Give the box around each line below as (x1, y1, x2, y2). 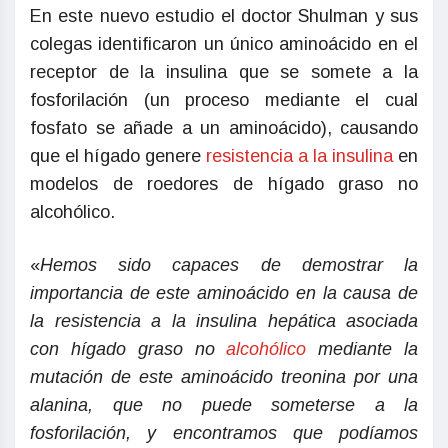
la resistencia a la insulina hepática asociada (30, 311, 418, 332)
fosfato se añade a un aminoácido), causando (30, 118, 418, 139)
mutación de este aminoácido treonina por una (30, 367, 418, 388)
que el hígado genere (30, 146, 206, 167)
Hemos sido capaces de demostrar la (40, 255, 418, 276)
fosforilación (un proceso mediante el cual (30, 90, 418, 111)
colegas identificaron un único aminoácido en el (30, 34, 418, 55)
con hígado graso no (30, 339, 227, 360)
